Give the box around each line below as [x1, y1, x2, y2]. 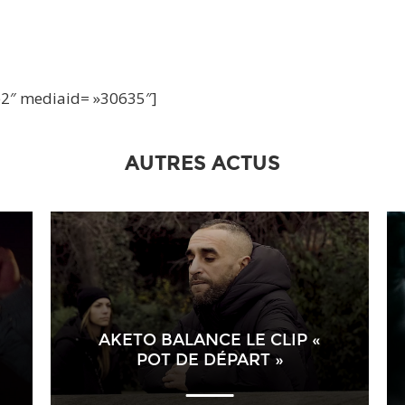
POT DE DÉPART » [136, 350, 284, 371]
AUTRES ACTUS [125, 151, 280, 176]
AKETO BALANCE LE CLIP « [99, 330, 321, 351]
